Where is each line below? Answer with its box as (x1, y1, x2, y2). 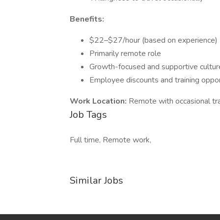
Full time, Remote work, (70, 135, 151, 145)
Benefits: (70, 14, 104, 25)
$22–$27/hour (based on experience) (89, 35, 218, 46)
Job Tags (70, 108, 107, 121)
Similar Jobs (70, 174, 123, 187)
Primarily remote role (89, 48, 161, 59)
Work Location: (70, 96, 129, 107)
